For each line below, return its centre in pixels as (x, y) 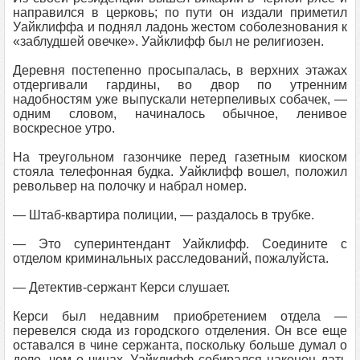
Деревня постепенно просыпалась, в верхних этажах (180, 70)
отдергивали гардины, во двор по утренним (180, 85)
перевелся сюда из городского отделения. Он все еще (180, 331)
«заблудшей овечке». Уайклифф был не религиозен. (168, 41)
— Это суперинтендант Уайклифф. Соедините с (180, 244)
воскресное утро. (64, 128)
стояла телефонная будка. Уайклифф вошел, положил (180, 172)
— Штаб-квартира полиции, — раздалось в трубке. (164, 215)
